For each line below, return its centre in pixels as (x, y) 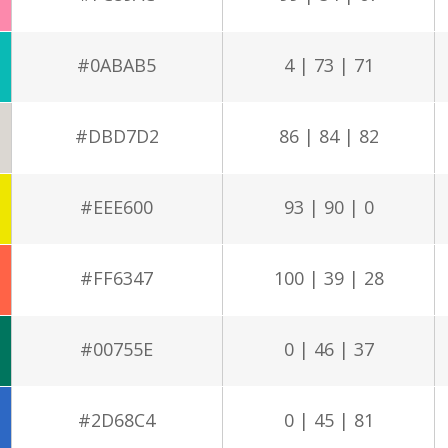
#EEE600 (117, 206)
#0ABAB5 (117, 64)
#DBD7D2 (116, 135)
